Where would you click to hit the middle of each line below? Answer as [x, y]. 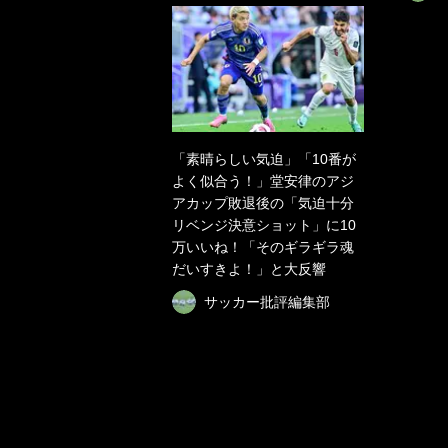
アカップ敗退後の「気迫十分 [263, 203]
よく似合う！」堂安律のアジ [263, 181]
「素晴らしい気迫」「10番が [264, 159]
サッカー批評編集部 [267, 302]
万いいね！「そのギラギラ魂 [263, 247]
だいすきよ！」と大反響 [249, 269]
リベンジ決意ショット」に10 [264, 225]
